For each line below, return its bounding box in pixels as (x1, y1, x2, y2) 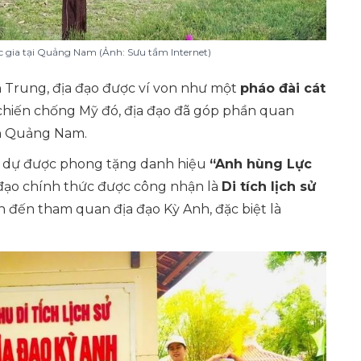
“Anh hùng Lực (210, 156, 312, 172)
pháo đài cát (240, 81, 326, 96)
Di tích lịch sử (222, 179, 316, 194)
